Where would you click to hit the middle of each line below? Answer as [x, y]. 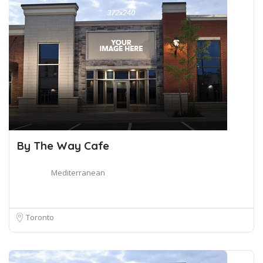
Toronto [40, 217]
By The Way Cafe [63, 146]
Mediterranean [78, 173]
